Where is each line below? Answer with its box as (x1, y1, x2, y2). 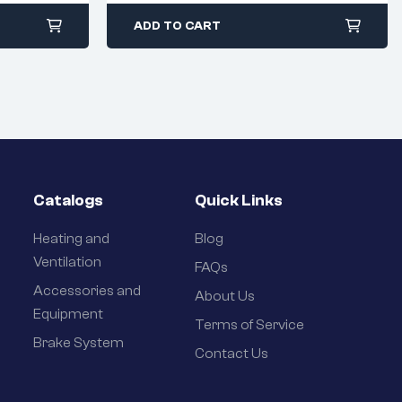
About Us (194, 287, 255, 304)
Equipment (33, 305, 104, 322)
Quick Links (194, 190, 283, 210)
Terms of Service (194, 316, 304, 333)
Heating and (33, 230, 110, 247)
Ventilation (33, 253, 102, 270)
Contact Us (194, 345, 268, 362)
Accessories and (33, 282, 142, 299)
